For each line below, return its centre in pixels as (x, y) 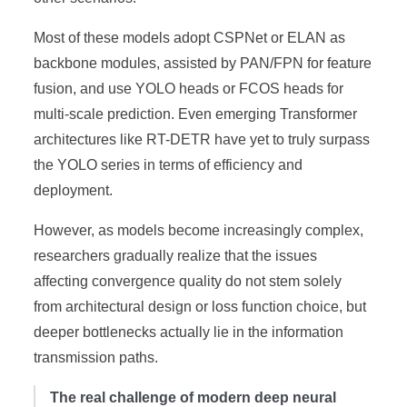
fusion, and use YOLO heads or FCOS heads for (189, 88)
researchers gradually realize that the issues (176, 255)
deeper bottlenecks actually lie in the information (189, 332)
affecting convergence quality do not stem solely (188, 281)
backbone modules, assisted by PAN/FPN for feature (203, 63)
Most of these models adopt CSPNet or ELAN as (190, 37)
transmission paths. (96, 357)
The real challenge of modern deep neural (194, 397)
